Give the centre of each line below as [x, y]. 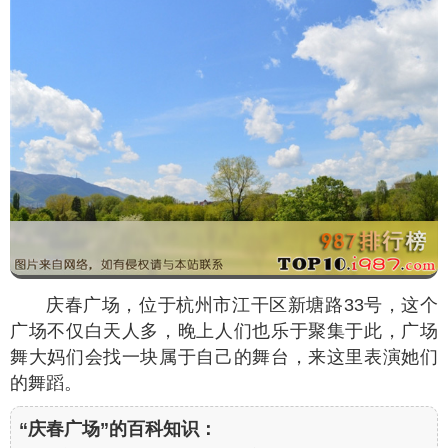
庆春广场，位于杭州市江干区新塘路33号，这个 [242, 304]
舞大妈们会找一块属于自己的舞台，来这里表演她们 [224, 356]
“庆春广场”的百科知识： [118, 428]
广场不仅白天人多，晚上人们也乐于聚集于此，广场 [224, 330]
